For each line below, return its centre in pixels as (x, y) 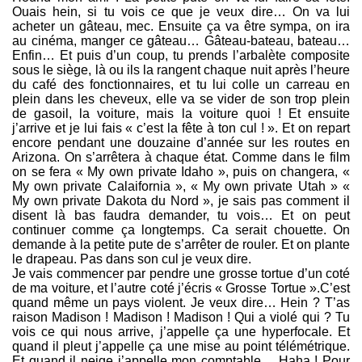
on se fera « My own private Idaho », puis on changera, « (181, 172)
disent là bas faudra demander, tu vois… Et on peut (181, 216)
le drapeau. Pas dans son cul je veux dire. (132, 259)
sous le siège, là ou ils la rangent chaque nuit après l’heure (181, 70)
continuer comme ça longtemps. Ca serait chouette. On (181, 230)
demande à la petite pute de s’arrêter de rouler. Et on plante (181, 245)
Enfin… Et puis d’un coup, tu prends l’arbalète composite (181, 56)
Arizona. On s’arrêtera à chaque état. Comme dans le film (181, 158)
